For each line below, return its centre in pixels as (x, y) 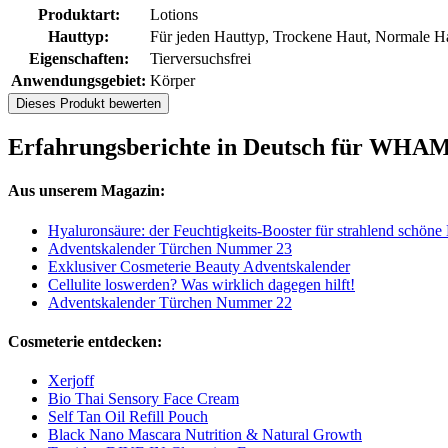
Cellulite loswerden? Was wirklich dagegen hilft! (201, 284)
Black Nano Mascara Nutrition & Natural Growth (205, 435)
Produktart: (78, 15)
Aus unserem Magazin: (86, 191)
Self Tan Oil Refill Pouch (128, 417)
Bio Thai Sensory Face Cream (143, 399)
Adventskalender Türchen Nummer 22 (170, 302)
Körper (172, 81)
